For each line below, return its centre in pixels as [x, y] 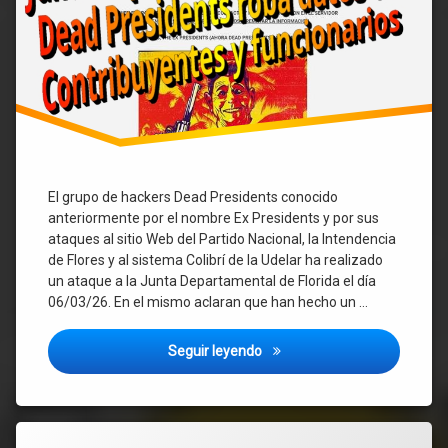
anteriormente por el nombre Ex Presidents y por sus [213, 217]
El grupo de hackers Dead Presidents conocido [193, 196]
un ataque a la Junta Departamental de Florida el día [212, 280]
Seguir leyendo [216, 350]
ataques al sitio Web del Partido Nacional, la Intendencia [222, 238]
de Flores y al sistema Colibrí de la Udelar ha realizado [215, 259]
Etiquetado [67, 430]
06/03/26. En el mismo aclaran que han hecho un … [208, 301]
